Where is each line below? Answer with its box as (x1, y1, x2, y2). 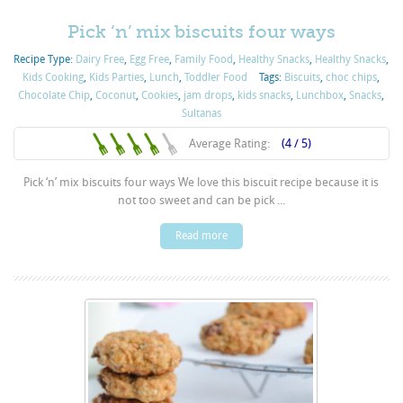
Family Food (175, 53, 234, 67)
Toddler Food (184, 71, 248, 85)
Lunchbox (296, 89, 345, 103)
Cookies (141, 89, 179, 103)
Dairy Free (76, 53, 125, 67)
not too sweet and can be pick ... (117, 193, 285, 208)
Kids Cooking (22, 71, 85, 85)
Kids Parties (89, 71, 145, 85)
